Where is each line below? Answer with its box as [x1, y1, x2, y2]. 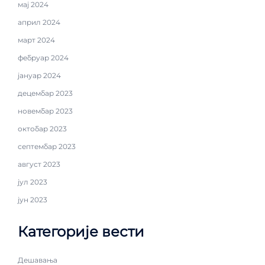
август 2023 [18, 159, 60, 169]
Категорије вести [18, 222, 144, 240]
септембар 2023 [18, 141, 76, 151]
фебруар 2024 [18, 53, 69, 62]
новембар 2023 [18, 106, 73, 115]
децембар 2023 [18, 88, 73, 98]
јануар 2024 [18, 70, 61, 80]
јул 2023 [18, 177, 47, 186]
